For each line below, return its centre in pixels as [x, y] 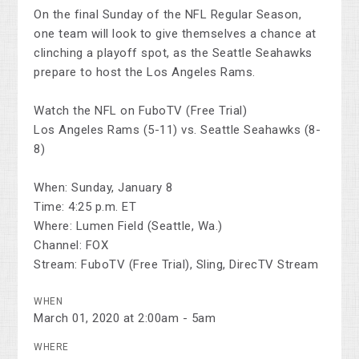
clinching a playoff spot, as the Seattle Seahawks [173, 53]
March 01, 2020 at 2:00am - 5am [125, 319]
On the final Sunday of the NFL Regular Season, [168, 15]
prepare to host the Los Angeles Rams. [145, 73]
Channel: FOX [71, 246]
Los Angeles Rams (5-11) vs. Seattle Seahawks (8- [177, 130]
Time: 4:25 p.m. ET [85, 207]
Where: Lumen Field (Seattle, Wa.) [128, 226]
